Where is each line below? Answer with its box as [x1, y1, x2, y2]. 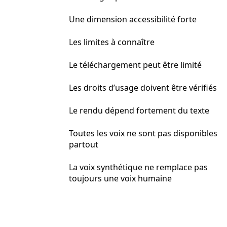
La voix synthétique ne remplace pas [69, 162, 208, 173]
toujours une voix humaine [69, 173, 172, 184]
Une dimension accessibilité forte [69, 14, 197, 25]
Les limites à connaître [69, 36, 155, 48]
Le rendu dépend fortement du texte [69, 105, 209, 116]
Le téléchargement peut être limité [69, 59, 202, 70]
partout [69, 139, 98, 150]
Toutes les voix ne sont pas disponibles [69, 128, 217, 139]
